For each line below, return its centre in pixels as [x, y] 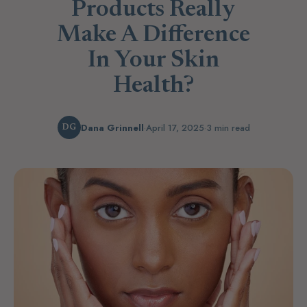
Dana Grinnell [112, 127]
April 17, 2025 [175, 127]
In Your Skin [153, 61]
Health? [153, 87]
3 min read [228, 127]
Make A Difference [153, 36]
